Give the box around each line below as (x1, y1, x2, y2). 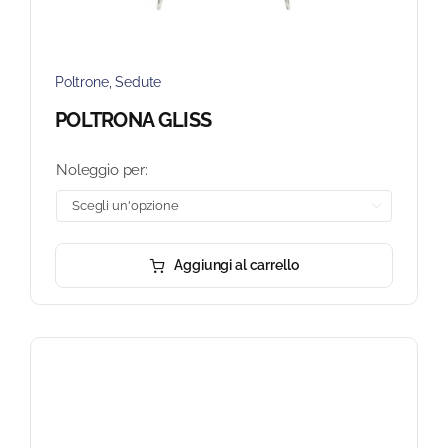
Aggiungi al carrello (174, 257, 299, 274)
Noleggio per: (55, 161, 149, 180)
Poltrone (54, 74, 109, 91)
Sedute (115, 74, 162, 91)
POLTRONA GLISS (54, 108, 212, 133)
